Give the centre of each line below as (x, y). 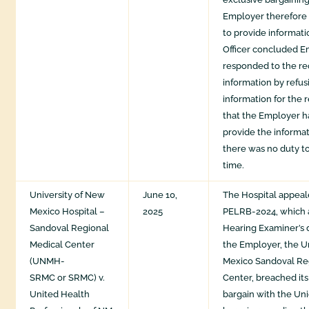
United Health (60, 295)
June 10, (160, 195)
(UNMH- (48, 261)
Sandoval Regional (70, 228)
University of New (68, 195)
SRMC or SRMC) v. (68, 278)
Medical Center (62, 245)
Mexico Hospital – (68, 212)
